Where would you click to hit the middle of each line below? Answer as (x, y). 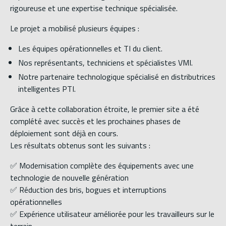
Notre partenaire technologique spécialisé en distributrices (117, 77)
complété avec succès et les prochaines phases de (95, 121)
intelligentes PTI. (47, 89)
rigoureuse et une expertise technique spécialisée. (94, 8)
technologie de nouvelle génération (69, 178)
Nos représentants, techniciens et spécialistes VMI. (105, 63)
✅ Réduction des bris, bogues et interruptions (88, 190)
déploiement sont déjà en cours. (64, 133)
